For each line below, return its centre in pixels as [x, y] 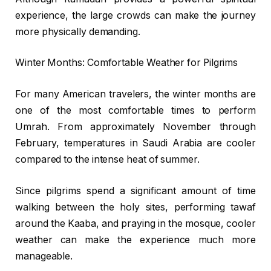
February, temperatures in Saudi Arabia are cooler [135, 143]
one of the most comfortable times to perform [135, 111]
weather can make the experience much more [135, 240]
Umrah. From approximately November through [135, 127]
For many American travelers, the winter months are [135, 94]
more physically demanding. [78, 31]
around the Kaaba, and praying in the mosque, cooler [135, 223]
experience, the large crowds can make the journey [135, 15]
